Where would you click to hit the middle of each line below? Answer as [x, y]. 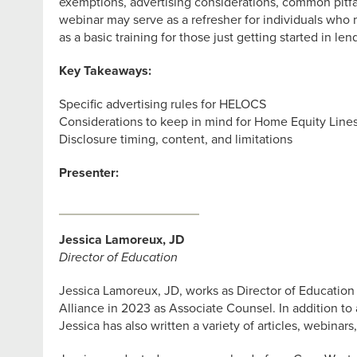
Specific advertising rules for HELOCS [162, 104]
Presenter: [88, 173]
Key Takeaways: [105, 71]
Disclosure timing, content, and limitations [175, 139]
